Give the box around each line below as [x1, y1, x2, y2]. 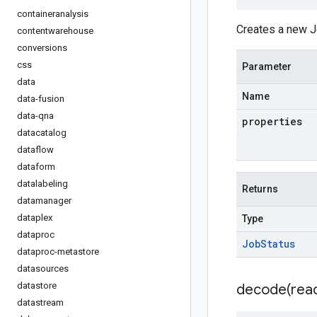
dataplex [17, 212, 52, 223]
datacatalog [17, 127, 67, 138]
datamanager [17, 195, 71, 206]
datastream [17, 297, 64, 308]
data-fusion [17, 93, 64, 104]
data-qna [17, 110, 54, 121]
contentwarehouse [17, 25, 93, 36]
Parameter [242, 61, 292, 72]
